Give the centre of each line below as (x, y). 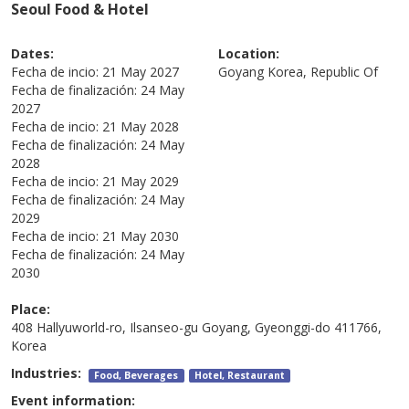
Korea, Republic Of (323, 71)
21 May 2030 (141, 236)
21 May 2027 (141, 71)
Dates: (33, 53)
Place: (31, 309)
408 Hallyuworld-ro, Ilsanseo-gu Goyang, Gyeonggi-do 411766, (197, 327)
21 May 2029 (141, 181)
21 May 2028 (141, 126)
